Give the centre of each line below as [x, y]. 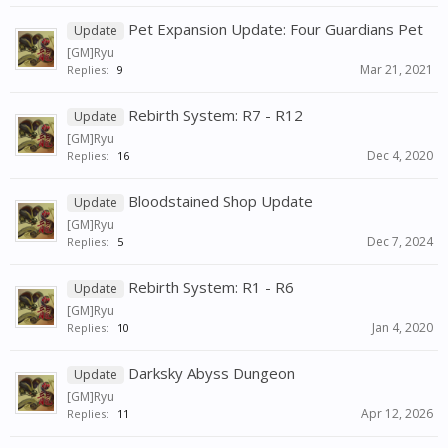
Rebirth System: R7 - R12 [215, 115]
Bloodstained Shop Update [220, 201]
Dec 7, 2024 [400, 242]
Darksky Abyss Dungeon [211, 373]
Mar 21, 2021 [396, 70]
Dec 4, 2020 [400, 156]
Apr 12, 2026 [397, 414]
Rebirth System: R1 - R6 [211, 287]
